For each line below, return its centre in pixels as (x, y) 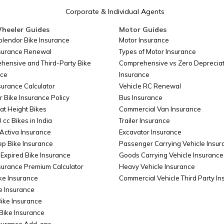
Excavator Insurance (150, 132)
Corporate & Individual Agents (115, 11)
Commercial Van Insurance (160, 109)
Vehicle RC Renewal (150, 86)
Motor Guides (143, 29)
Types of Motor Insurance (157, 51)
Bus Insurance (141, 97)
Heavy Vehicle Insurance (157, 166)
